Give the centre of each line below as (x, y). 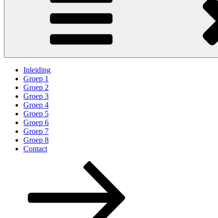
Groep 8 (36, 140)
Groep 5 (36, 113)
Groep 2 (36, 87)
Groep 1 (36, 78)
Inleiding (37, 70)
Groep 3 (36, 96)
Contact (35, 148)
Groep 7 (36, 131)
